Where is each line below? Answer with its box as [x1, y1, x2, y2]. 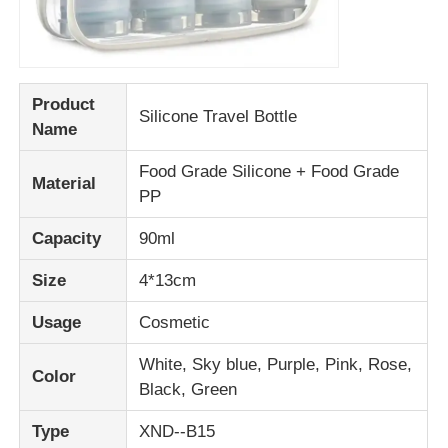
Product [32, 94, 96, 114]
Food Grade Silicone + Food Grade [139, 161, 400, 181]
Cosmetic [139, 312, 211, 332]
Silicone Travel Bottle [139, 106, 298, 126]
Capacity [32, 228, 102, 248]
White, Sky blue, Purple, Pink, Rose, [139, 354, 413, 374]
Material [32, 173, 97, 193]
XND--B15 [139, 421, 216, 441]
